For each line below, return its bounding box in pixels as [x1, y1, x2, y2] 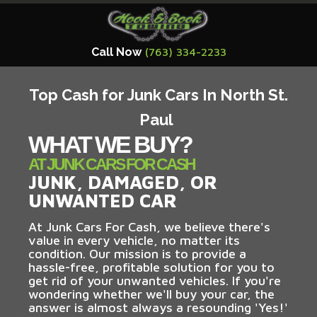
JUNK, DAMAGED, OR [28, 171, 217, 192]
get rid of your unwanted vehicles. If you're [28, 272, 281, 288]
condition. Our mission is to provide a [28, 246, 246, 261]
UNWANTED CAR [28, 189, 177, 211]
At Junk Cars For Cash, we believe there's [28, 219, 270, 234]
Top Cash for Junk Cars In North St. [28, 85, 288, 104]
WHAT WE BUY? [28, 130, 192, 158]
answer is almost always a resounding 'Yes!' [28, 299, 288, 315]
